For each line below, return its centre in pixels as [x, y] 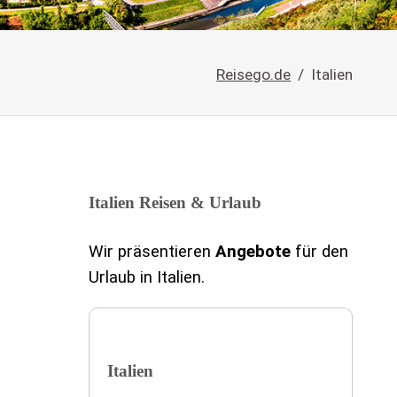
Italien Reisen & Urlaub [175, 203]
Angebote [253, 251]
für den [319, 251]
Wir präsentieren [152, 251]
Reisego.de [254, 75]
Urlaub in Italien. [146, 277]
